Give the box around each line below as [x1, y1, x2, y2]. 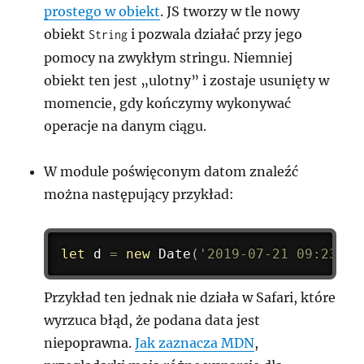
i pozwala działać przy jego [128, 25, 303, 42]
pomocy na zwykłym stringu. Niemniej [44, 49, 293, 66]
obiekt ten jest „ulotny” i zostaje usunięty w [44, 71, 330, 89]
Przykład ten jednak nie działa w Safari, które [44, 288, 336, 305]
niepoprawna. [44, 334, 136, 351]
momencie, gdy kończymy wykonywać [44, 94, 292, 111]
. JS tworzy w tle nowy [160, 2, 301, 19]
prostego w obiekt [44, 2, 161, 19]
